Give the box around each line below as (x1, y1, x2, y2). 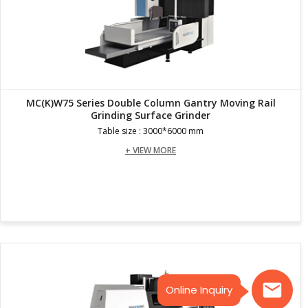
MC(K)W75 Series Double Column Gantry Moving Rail (25, 96, 276, 109)
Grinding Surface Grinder (91, 108, 210, 122)
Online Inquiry (166, 283, 232, 297)
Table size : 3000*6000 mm (98, 124, 203, 137)
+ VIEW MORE (125, 144, 176, 156)
